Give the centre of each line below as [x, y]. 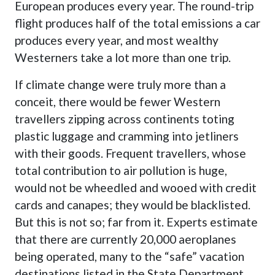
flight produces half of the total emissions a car [137, 23]
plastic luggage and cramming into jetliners [126, 136]
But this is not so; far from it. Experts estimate [136, 222]
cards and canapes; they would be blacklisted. [132, 205]
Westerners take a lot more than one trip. [122, 58]
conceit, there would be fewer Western [117, 102]
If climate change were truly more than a [120, 85]
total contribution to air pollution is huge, [121, 171]
